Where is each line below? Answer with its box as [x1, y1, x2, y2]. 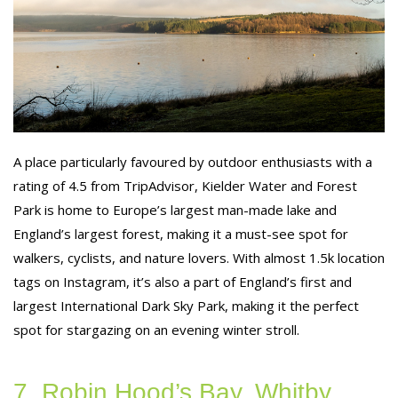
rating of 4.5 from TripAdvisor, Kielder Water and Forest [13, 176, 357, 195]
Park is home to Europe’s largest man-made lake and [13, 200, 337, 219]
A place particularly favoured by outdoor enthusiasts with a [13, 152, 372, 171]
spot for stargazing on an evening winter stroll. [13, 320, 299, 338]
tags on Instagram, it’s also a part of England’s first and [13, 272, 352, 291]
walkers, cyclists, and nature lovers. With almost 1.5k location [13, 248, 385, 267]
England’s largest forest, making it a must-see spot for [13, 224, 348, 243]
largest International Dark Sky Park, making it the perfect [13, 296, 359, 314]
